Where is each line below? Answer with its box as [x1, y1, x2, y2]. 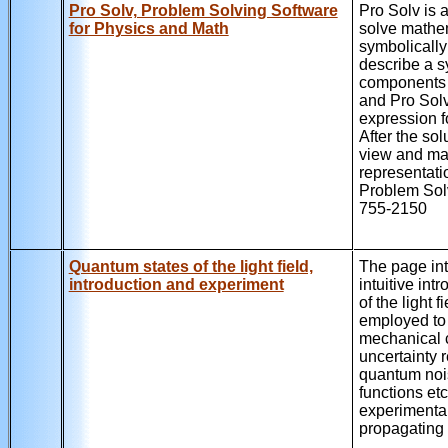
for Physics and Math [68, 19, 229, 37]
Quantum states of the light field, [68, 257, 313, 275]
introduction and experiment [68, 275, 284, 293]
